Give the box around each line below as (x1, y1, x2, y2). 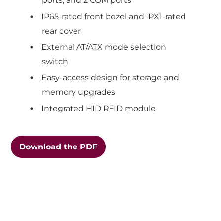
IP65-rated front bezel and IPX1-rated (41, 11, 186, 21)
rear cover (42, 26, 81, 36)
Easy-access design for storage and (41, 73, 180, 82)
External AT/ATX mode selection (41, 42, 167, 52)
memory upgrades (42, 87, 116, 97)
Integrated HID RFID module (41, 104, 156, 113)
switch (42, 56, 69, 66)
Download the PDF (19, 142, 98, 152)
